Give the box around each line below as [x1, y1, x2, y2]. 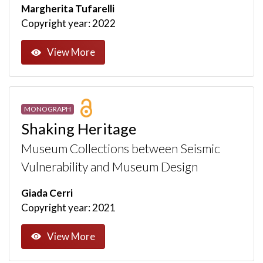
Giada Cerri [21, 186, 73, 199]
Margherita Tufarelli [21, 2, 114, 15]
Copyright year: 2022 [21, 17, 116, 30]
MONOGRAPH [23, 104, 71, 114]
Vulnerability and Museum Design [21, 159, 198, 174]
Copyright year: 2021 [21, 201, 116, 214]
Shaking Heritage [21, 119, 136, 137]
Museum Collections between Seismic [21, 140, 220, 156]
